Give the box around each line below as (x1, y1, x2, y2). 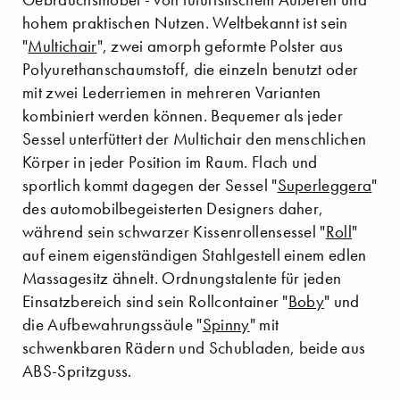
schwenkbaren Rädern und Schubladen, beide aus (22, 337, 366, 359)
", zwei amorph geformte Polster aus (96, 36, 344, 57)
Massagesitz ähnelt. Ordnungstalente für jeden (22, 268, 342, 289)
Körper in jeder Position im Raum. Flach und (22, 152, 318, 173)
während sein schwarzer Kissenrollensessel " (22, 221, 326, 243)
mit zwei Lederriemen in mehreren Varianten (22, 82, 321, 104)
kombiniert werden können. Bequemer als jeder (22, 105, 344, 127)
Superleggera (277, 175, 372, 196)
